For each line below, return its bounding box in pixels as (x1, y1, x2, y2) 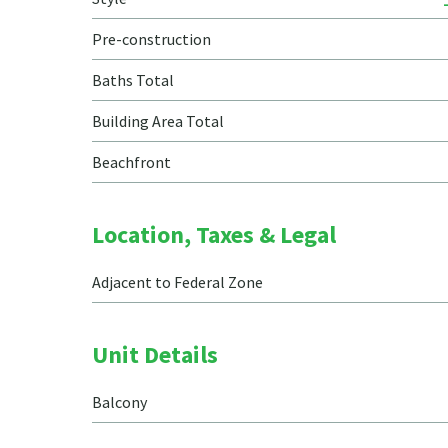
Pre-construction (92, 29, 211, 49)
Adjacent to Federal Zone (92, 272, 263, 292)
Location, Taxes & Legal (92, 219, 336, 250)
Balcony (92, 392, 147, 412)
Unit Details (92, 339, 218, 370)
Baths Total (92, 70, 174, 90)
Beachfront (92, 152, 171, 172)
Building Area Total (92, 111, 224, 131)
